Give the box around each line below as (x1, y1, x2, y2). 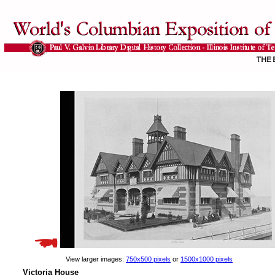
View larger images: (66, 255, 126, 263)
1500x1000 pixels (180, 255, 233, 263)
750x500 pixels (126, 255, 171, 263)
